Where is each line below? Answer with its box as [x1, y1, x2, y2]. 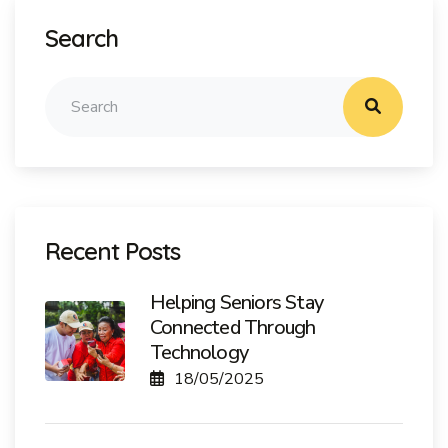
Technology [150, 338, 248, 366]
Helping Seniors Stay [150, 288, 323, 316]
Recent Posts [45, 235, 181, 266]
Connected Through [150, 313, 316, 341]
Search [45, 22, 119, 53]
